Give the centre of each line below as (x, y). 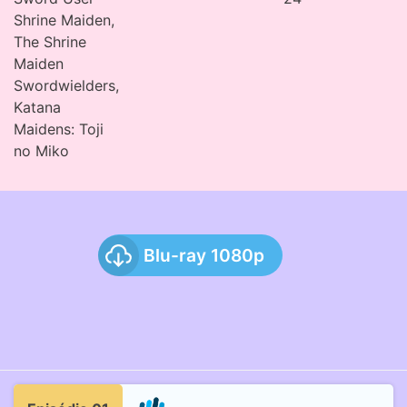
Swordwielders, (66, 86)
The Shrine (50, 42)
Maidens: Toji (59, 129)
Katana (37, 108)
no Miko (41, 151)
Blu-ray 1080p (203, 256)
